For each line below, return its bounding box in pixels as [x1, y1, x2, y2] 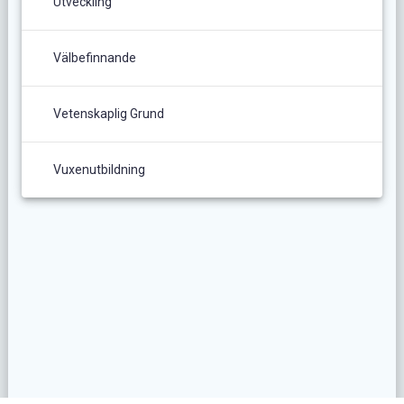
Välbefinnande [52, 50, 136, 65]
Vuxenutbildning [52, 161, 145, 177]
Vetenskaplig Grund [52, 106, 164, 121]
